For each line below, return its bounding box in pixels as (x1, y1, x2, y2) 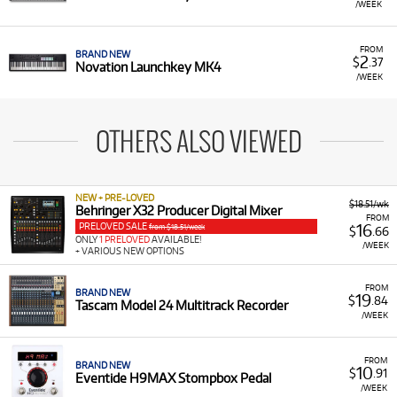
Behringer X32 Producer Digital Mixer (75, 203, 282, 218)
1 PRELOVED (99, 234, 150, 245)
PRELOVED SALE (79, 221, 149, 231)
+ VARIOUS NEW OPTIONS (75, 245, 184, 256)
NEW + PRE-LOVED (75, 192, 154, 203)
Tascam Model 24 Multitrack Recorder (75, 298, 288, 313)
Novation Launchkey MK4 (75, 59, 221, 74)
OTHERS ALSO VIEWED (95, 129, 302, 158)
